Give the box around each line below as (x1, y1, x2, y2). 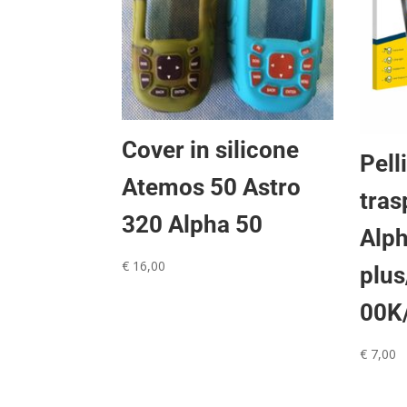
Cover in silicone (122, 135, 300, 164)
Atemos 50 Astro (122, 173, 302, 201)
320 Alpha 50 (122, 210, 263, 238)
